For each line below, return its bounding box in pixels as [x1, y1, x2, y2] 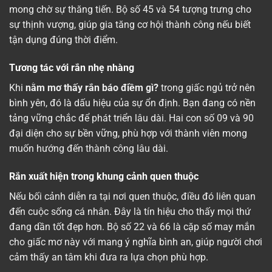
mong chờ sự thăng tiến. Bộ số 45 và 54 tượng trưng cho [9, 4, 251, 16]
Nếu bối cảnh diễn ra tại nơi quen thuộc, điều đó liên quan [9, 190, 256, 202]
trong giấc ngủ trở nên [161, 81, 255, 93]
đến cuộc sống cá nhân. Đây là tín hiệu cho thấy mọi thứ [9, 205, 251, 217]
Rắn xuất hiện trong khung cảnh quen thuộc [9, 170, 199, 182]
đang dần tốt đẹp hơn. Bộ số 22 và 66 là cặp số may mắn [9, 220, 255, 233]
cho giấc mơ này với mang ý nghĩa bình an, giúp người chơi [9, 236, 262, 248]
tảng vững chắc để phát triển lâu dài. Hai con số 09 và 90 [9, 112, 254, 124]
